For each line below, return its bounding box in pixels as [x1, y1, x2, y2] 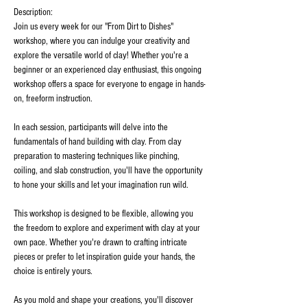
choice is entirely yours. [14, 266, 93, 277]
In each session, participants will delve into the [14, 122, 170, 133]
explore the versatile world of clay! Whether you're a [14, 50, 191, 61]
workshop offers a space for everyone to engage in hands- [14, 79, 205, 90]
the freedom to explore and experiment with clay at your [14, 223, 202, 234]
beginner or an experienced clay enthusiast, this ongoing [14, 64, 204, 75]
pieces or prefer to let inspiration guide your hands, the [14, 251, 197, 262]
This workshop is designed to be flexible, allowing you [14, 208, 195, 219]
